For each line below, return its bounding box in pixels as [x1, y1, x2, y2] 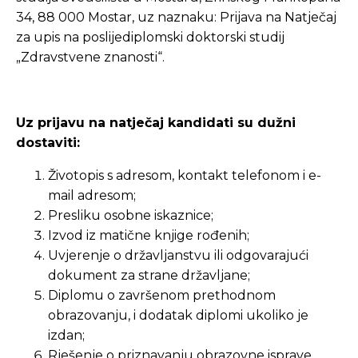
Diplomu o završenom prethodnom [48, 288, 276, 303]
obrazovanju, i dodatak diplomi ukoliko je [48, 308, 308, 323]
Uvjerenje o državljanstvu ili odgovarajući [48, 248, 308, 263]
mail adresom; [48, 188, 136, 203]
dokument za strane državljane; [48, 268, 250, 283]
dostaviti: [16, 135, 80, 150]
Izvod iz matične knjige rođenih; [48, 228, 249, 243]
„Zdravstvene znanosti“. [16, 50, 165, 65]
